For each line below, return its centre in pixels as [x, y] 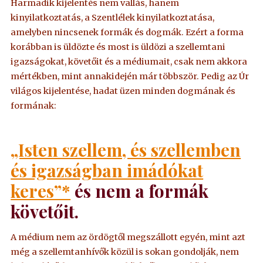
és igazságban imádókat [107, 170]
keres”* [41, 191]
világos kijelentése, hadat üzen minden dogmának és [123, 91]
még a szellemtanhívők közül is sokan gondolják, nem [125, 252]
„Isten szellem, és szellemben [126, 150]
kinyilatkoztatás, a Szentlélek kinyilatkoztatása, [113, 17]
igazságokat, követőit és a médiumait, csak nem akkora [129, 61]
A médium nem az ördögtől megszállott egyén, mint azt [128, 237]
